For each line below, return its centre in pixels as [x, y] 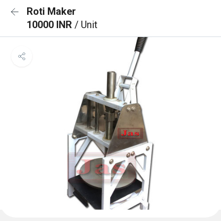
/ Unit [86, 25]
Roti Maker [51, 11]
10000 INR [51, 25]
